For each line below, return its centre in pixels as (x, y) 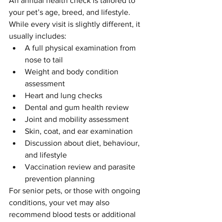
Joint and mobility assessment (77, 119)
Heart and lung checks (63, 95)
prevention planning (60, 178)
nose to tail (44, 59)
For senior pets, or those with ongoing (76, 190)
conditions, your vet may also (60, 202)
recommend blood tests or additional (73, 214)
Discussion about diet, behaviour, (83, 143)
